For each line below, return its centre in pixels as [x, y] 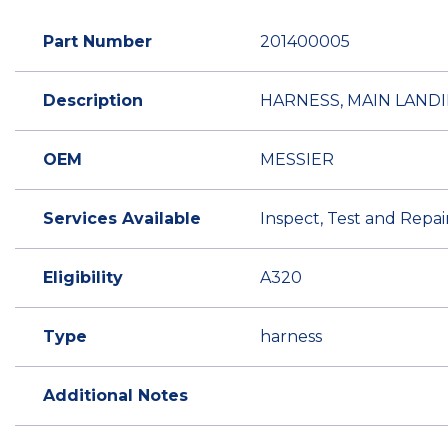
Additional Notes [115, 396]
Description [93, 101]
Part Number [97, 42]
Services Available [122, 219]
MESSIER [297, 160]
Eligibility [83, 278]
